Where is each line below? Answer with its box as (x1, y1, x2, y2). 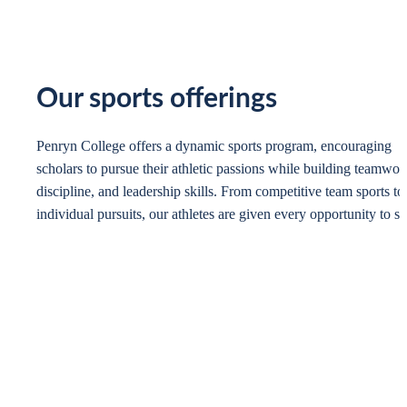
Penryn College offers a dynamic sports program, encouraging (36, 138, 392, 154)
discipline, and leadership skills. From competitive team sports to (36, 184, 404, 200)
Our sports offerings (36, 84, 277, 113)
